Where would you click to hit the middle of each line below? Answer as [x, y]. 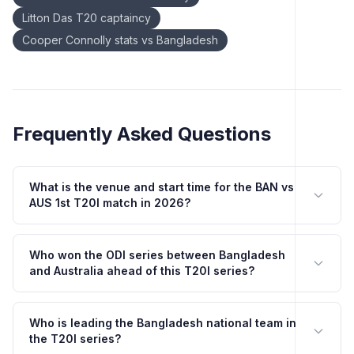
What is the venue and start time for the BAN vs [162, 187]
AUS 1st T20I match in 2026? [110, 203]
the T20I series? [75, 339]
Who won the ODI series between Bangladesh [157, 255]
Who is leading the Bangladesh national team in [163, 323]
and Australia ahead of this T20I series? [142, 271]
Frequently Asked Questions [142, 134]
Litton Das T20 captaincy [87, 18]
